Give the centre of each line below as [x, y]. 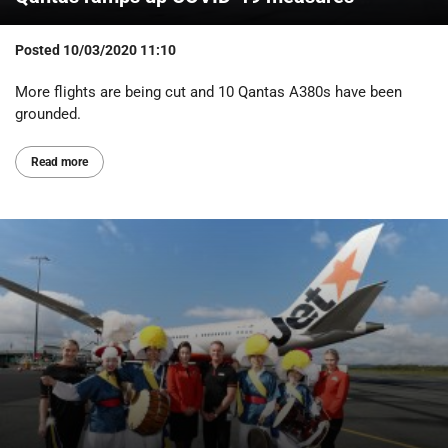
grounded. [48, 113]
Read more [59, 161]
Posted [39, 50]
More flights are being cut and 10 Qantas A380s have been [208, 91]
